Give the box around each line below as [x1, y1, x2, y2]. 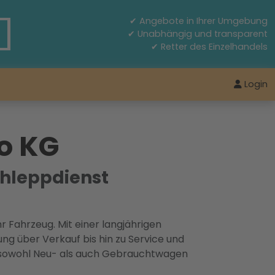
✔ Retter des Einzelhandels [151, 41, 268, 53]
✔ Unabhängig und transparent [128, 28, 268, 40]
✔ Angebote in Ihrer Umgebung [130, 15, 268, 27]
